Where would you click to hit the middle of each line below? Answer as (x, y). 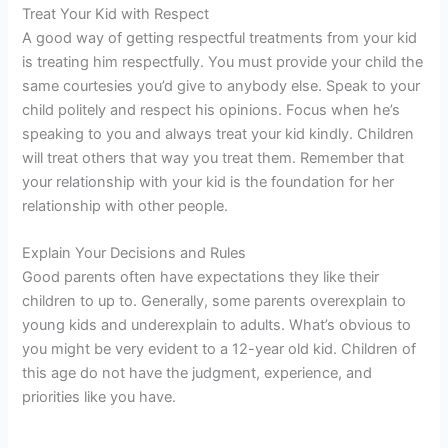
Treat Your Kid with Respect (116, 13)
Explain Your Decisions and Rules (134, 252)
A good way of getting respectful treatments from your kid (220, 37)
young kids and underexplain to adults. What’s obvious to (217, 324)
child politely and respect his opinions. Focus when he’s (211, 109)
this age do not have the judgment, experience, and (197, 372)
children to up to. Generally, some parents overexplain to (214, 300)
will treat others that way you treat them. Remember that (213, 157)
